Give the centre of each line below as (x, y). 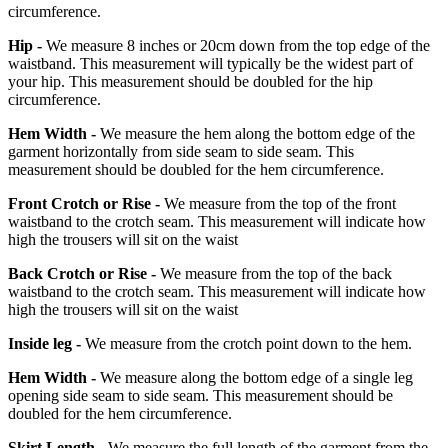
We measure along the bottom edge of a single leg (254, 378)
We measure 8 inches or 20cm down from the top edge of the (236, 46)
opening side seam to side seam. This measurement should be (200, 396)
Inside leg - (44, 344)
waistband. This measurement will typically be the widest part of (210, 64)
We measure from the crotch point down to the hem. (246, 344)
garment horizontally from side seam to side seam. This (181, 152)
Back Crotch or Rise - (82, 274)
